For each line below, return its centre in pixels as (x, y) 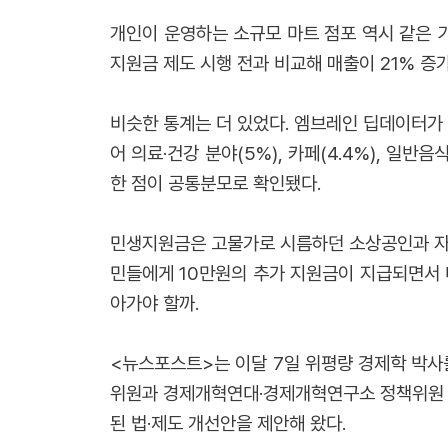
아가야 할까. (154, 303)
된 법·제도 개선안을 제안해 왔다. (228, 423)
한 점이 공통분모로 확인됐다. (215, 183)
